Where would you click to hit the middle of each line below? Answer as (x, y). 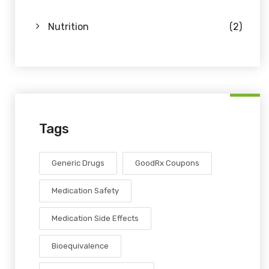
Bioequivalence (80, 246)
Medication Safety (85, 191)
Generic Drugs (78, 163)
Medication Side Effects (95, 219)
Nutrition (68, 27)
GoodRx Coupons (167, 163)
